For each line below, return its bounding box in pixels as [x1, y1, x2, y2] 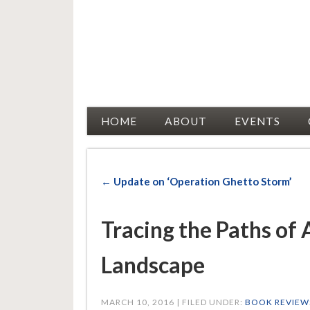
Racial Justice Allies [86, 23, 259, 46]
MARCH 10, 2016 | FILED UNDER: [100, 297, 245, 308]
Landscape [100, 251, 205, 279]
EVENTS [234, 115, 280, 128]
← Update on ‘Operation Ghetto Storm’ [100, 175, 291, 188]
